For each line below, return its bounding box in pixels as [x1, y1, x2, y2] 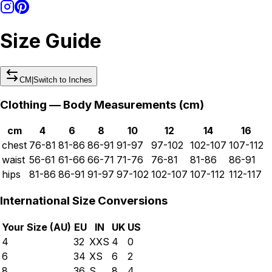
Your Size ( [2, 220, 53, 233]
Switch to [33, 75, 69, 84]
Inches [69, 75, 92, 84]
